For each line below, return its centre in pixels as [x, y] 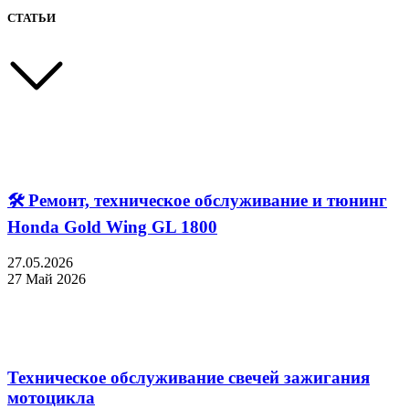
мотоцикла [51, 397]
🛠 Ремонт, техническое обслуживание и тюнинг [197, 201]
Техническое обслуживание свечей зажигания [189, 377]
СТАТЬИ [31, 18]
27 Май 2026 [47, 278]
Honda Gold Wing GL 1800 [112, 227]
